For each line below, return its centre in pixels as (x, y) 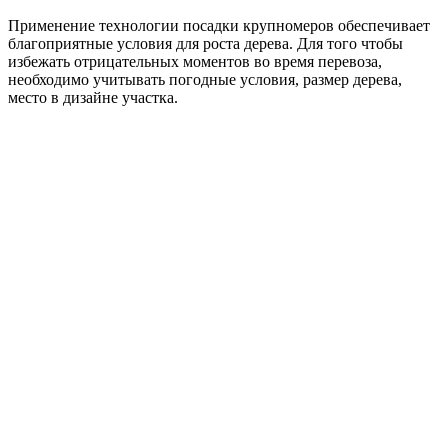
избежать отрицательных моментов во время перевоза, (195, 62)
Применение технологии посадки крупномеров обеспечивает (219, 26)
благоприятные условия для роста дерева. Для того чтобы (205, 44)
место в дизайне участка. (93, 98)
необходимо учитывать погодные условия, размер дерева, (205, 80)
